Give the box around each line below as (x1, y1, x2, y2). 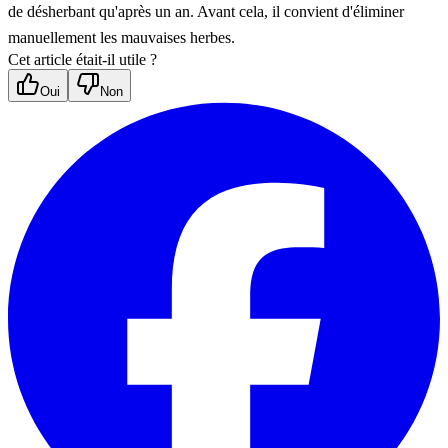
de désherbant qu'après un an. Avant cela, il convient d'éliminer (8, 2, 404, 20)
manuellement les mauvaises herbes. (8, 28, 235, 46)
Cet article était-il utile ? (8, 50, 157, 68)
